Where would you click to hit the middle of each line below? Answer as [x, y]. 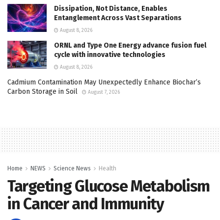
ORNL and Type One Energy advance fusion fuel [130, 45]
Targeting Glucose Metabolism [109, 186]
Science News [72, 168]
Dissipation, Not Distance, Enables [111, 8]
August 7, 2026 [103, 92]
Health [108, 168]
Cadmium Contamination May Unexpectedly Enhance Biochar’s [104, 82]
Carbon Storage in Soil [42, 91]
